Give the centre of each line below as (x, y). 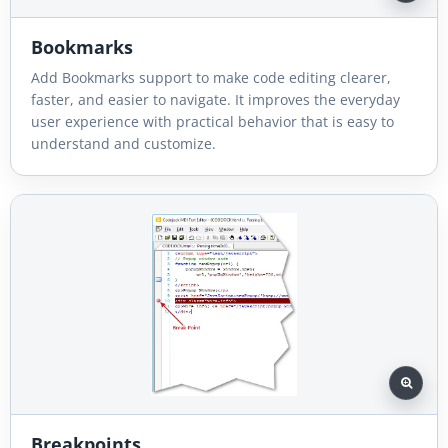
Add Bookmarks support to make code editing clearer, (211, 77)
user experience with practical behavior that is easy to (212, 121)
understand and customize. (123, 143)
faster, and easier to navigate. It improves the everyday (215, 99)
